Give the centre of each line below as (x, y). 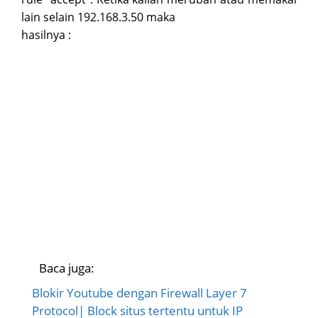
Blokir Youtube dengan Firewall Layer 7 (139, 293)
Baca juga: (67, 268)
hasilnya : (46, 34)
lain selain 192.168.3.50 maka (98, 17)
